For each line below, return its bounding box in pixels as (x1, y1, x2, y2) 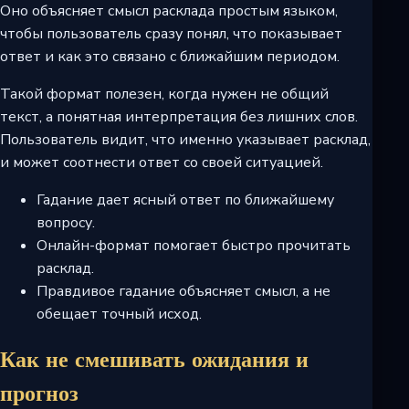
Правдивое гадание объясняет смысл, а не (37, 280, 330, 301)
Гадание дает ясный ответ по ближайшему (37, 189, 334, 210)
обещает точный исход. (37, 303, 202, 324)
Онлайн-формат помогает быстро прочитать (37, 235, 351, 256)
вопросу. (37, 212, 95, 233)
